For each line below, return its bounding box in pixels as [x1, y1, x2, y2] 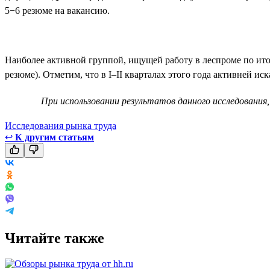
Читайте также [5, 230, 104, 246]
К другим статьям [15, 131, 94, 142]
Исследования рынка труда [5, 120, 116, 131]
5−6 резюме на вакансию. [5, 5, 110, 16]
